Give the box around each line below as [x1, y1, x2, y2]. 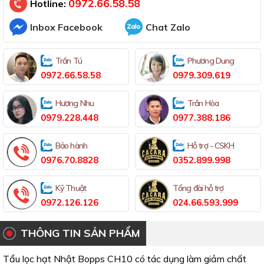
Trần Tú [55, 55, 82, 67]
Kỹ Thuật [55, 183, 86, 194]
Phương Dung [187, 55, 235, 67]
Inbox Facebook [30, 21, 103, 34]
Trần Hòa [187, 98, 219, 109]
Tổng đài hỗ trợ [173, 183, 224, 194]
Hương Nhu [55, 98, 94, 109]
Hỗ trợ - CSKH [187, 140, 235, 151]
